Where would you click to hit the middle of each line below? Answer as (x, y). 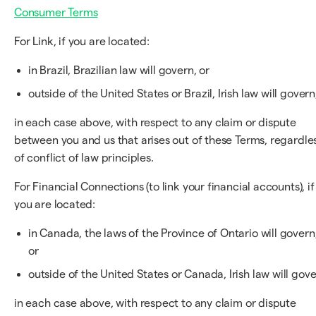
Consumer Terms (56, 12)
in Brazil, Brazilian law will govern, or (119, 70)
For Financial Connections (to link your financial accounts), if (164, 187)
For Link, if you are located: (82, 41)
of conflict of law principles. (84, 158)
